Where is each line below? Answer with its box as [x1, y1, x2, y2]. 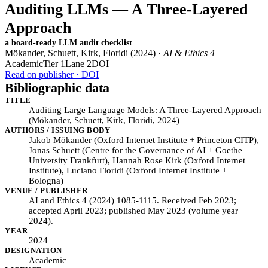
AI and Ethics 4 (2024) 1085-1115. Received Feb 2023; [29, 196, 236, 205]
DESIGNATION [5, 246, 62, 255]
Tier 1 [43, 59, 65, 69]
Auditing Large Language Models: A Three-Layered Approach [29, 105, 261, 115]
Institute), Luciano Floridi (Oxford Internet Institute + [29, 166, 227, 175]
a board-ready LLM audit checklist [5, 38, 132, 47]
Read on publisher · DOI [5, 69, 99, 80]
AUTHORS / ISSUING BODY [5, 126, 111, 135]
